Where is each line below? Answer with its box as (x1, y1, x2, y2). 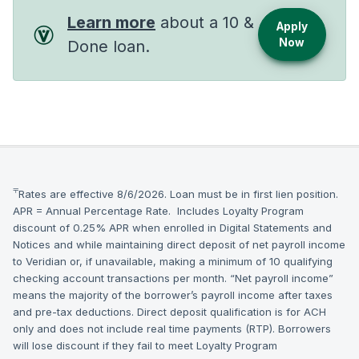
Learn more (67, 13, 155, 32)
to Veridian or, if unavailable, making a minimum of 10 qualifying (13, 255, 333, 268)
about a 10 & (155, 13, 254, 32)
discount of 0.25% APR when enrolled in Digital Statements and (13, 221, 332, 234)
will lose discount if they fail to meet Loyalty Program (13, 339, 277, 352)
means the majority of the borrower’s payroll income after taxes (13, 288, 333, 301)
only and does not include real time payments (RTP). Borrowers (13, 322, 331, 335)
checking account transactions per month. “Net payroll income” (13, 272, 333, 284)
